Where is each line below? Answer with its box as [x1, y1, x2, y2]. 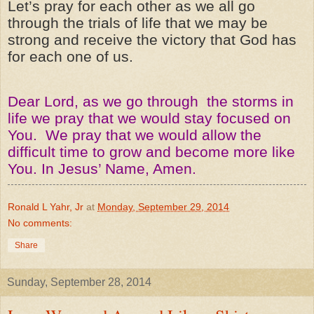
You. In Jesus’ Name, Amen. [8, 160, 196, 177]
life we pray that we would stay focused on [8, 109, 291, 127]
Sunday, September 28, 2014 [7, 275, 151, 288]
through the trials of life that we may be [8, 14, 268, 32]
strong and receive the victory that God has [8, 31, 296, 48]
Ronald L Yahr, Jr [8, 200, 83, 212]
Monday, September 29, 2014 [97, 200, 229, 212]
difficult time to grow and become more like [8, 143, 295, 161]
